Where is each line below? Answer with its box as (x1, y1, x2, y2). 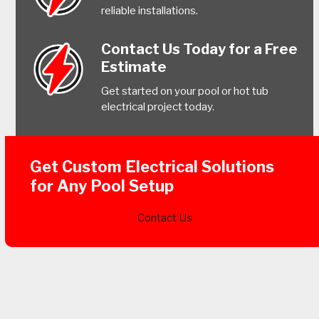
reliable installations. (101, 4, 199, 17)
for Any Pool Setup (30, 176, 174, 195)
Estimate (101, 58, 167, 75)
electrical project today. (101, 100, 215, 113)
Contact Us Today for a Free (101, 40, 298, 58)
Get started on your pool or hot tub (101, 84, 269, 98)
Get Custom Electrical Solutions (30, 157, 275, 176)
